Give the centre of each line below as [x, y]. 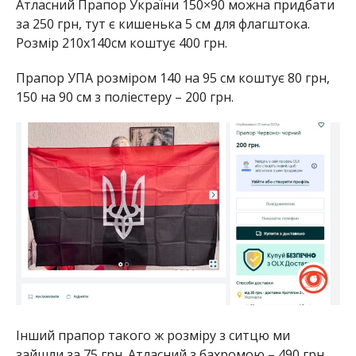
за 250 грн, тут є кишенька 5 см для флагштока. [163, 24]
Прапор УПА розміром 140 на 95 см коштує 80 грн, [172, 78]
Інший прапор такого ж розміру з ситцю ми [153, 336]
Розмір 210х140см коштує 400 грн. [121, 43]
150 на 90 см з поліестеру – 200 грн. [124, 97]
